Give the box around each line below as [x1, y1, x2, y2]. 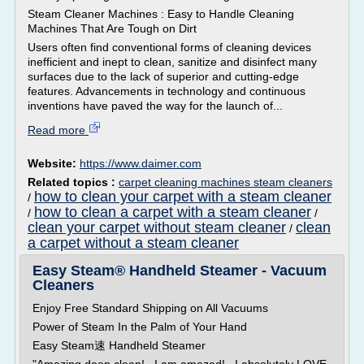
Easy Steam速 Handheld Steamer [32, 339, 206, 352]
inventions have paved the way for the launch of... [28, 99, 283, 112]
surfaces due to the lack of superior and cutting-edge [28, 70, 299, 83]
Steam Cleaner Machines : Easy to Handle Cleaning [28, 7, 294, 20]
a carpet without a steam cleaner [28, 235, 239, 251]
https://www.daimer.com [80, 157, 201, 170]
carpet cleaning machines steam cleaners [119, 175, 332, 188]
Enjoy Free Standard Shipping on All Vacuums [32, 301, 268, 314]
